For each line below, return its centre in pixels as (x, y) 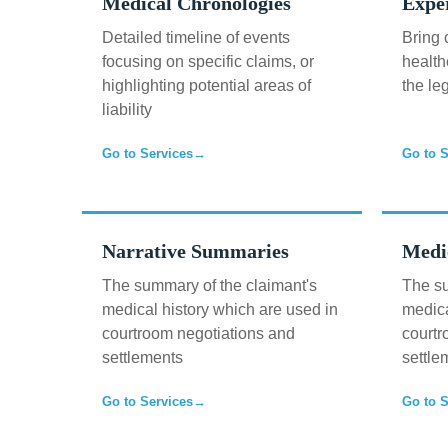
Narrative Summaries (195, 251)
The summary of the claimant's (209, 285)
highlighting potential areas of (206, 85)
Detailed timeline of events (196, 37)
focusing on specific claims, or (208, 61)
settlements (142, 357)
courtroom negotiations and (198, 333)
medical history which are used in (220, 309)
